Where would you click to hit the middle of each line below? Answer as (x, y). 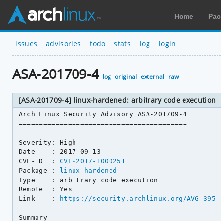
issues (26, 43)
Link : (39, 198)
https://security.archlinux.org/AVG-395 (138, 198)
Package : (39, 170)
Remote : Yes (45, 189)
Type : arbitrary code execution (88, 180)
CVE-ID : (39, 161)
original (126, 77)
